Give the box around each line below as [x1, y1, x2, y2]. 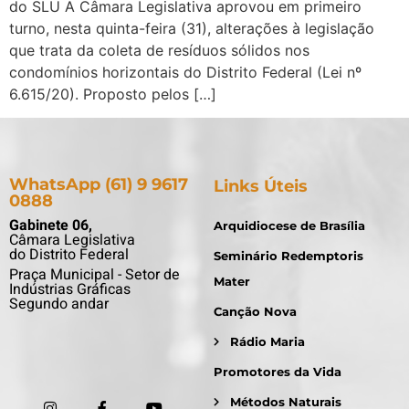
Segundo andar [9, 293, 109, 316]
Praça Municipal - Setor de [9, 264, 180, 287]
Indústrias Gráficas [9, 278, 131, 301]
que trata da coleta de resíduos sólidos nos [9, 40, 309, 59]
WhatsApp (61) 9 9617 [9, 174, 188, 195]
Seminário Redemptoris [214, 248, 363, 264]
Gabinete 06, [9, 215, 92, 237]
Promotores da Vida [214, 364, 341, 380]
